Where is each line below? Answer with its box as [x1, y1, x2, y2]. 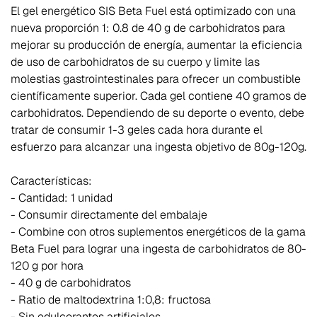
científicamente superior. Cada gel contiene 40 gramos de [11, 88, 306, 103]
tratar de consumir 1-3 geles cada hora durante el [11, 122, 263, 137]
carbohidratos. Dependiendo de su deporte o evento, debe [11, 105, 304, 120]
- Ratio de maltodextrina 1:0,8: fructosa [11, 292, 211, 307]
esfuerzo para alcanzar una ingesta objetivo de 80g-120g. [11, 139, 306, 154]
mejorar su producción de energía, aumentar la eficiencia [11, 37, 302, 52]
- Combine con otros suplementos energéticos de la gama [11, 224, 306, 239]
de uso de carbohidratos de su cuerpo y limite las [11, 54, 260, 69]
